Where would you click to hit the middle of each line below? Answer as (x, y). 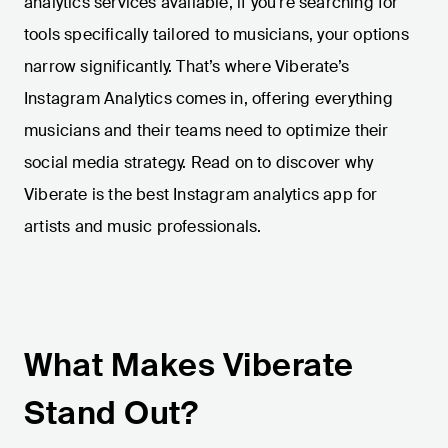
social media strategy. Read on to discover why (199, 163)
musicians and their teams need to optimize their (206, 131)
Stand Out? (111, 413)
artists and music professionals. (143, 227)
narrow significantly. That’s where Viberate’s (187, 67)
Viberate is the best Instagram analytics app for (201, 195)
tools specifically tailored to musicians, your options (216, 35)
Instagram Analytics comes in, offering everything (208, 99)
